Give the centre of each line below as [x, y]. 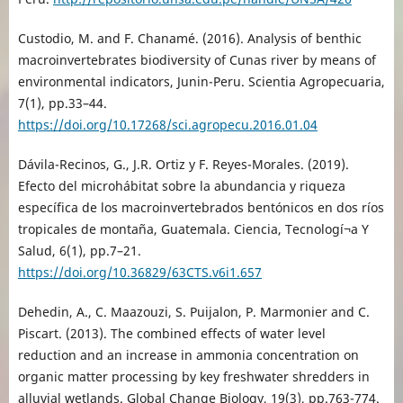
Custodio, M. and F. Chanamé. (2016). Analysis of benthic [189, 39]
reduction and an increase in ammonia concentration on [188, 355]
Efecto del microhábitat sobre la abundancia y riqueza [181, 186]
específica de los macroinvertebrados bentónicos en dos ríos [201, 208]
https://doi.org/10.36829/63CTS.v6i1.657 [139, 273]
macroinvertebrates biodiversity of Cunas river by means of [197, 60]
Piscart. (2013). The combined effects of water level [171, 334]
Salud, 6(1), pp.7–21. [79, 251]
